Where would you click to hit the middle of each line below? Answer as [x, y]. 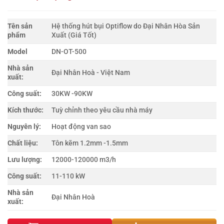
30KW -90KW [72, 94]
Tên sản [20, 26]
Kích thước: [25, 110]
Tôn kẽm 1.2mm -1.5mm [90, 143]
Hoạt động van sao [81, 127]
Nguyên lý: [24, 127]
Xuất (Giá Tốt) [74, 35]
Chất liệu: [23, 143]
